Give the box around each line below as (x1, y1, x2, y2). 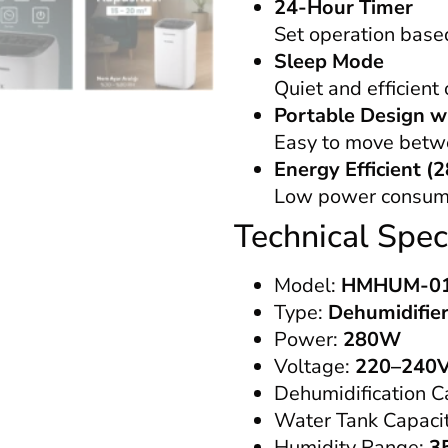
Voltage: (274, 352, 355, 380)
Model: (274, 271, 341, 299)
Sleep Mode (274, 47, 384, 75)
